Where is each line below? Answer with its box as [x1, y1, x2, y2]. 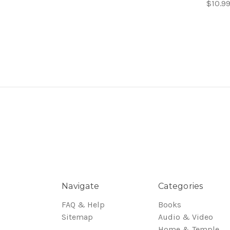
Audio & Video [158, 212, 213, 222]
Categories [158, 181, 203, 191]
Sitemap [62, 212, 93, 222]
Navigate [62, 181, 99, 191]
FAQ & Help [62, 200, 105, 210]
